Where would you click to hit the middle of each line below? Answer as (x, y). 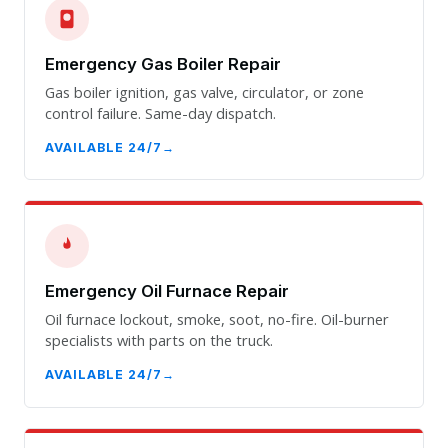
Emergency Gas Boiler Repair (163, 64)
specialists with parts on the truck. (159, 339)
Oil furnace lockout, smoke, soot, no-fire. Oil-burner (217, 318)
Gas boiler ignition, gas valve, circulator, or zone (204, 91)
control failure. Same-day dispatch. (160, 112)
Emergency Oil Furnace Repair (167, 291)
